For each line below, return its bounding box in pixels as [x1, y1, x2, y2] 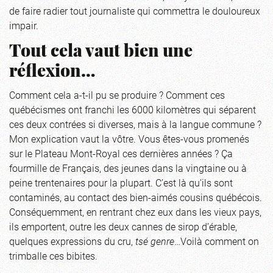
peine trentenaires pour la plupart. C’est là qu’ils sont [9, 175, 233, 189]
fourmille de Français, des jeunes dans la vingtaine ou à [9, 161, 247, 174]
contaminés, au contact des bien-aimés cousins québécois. [9, 190, 262, 204]
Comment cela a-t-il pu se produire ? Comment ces [9, 88, 225, 101]
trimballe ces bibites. [9, 249, 97, 262]
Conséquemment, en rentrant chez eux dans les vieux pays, [9, 205, 261, 218]
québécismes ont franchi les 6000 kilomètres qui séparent [9, 102, 256, 116]
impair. [9, 18, 38, 32]
